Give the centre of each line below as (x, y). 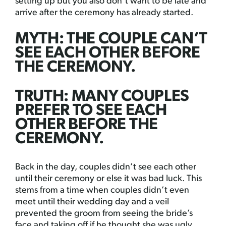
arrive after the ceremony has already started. (104, 13)
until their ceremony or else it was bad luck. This (108, 179)
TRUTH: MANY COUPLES (102, 97)
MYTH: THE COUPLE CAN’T (111, 39)
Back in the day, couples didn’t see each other (106, 167)
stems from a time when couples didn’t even (102, 190)
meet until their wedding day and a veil (92, 202)
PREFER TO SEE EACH (91, 111)
